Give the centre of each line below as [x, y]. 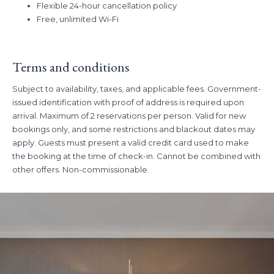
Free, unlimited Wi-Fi [79, 19]
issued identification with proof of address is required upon [128, 102]
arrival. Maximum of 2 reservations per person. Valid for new [129, 116]
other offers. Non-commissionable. [81, 170]
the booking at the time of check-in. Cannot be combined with [136, 156]
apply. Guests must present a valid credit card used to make [131, 143]
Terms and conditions [71, 67]
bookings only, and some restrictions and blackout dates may [134, 129]
